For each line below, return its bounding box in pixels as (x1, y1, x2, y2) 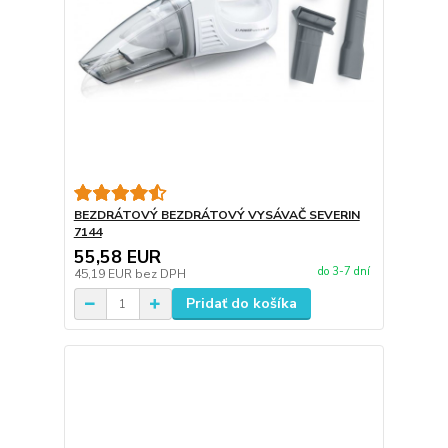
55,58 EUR (73, 245, 161, 269)
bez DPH (134, 266, 186, 282)
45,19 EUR (73, 266, 135, 282)
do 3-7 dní (317, 264, 370, 280)
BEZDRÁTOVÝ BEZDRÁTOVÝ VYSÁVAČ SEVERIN (73, 207, 360, 223)
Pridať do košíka (185, 294, 297, 313)
